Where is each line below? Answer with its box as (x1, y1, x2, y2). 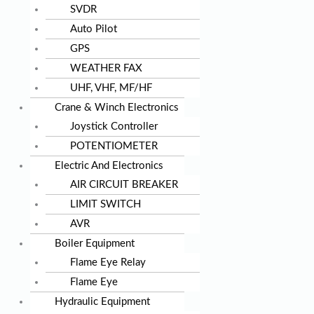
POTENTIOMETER (70, 141, 158, 152)
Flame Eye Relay (70, 257, 146, 268)
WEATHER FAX (70, 63, 142, 74)
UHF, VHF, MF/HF (70, 83, 152, 94)
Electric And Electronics (54, 161, 163, 172)
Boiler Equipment (54, 238, 135, 250)
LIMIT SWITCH (70, 199, 141, 210)
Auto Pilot (70, 24, 117, 35)
